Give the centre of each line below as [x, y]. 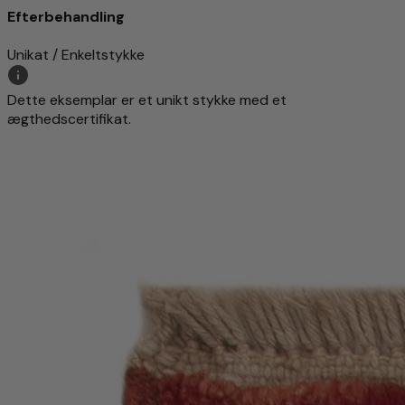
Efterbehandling [66, 17]
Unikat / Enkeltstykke [76, 55]
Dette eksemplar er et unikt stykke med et [147, 100]
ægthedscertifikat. [69, 119]
